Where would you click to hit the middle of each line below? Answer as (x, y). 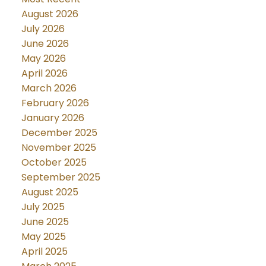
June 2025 (45, 221)
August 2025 (50, 192)
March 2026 (49, 88)
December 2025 (59, 132)
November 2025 (58, 147)
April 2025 (44, 251)
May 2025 (43, 236)
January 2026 (53, 118)
